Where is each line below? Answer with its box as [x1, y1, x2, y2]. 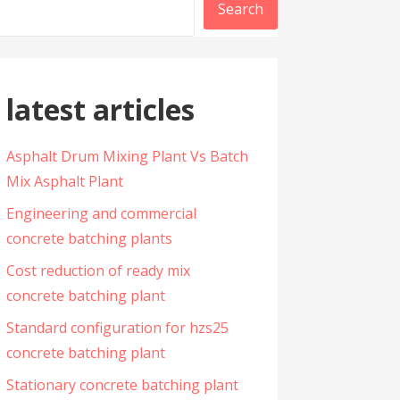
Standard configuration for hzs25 [5, 318, 229, 338]
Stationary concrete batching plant [5, 375, 238, 396]
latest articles [5, 89, 195, 129]
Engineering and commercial [5, 204, 196, 224]
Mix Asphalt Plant [5, 171, 123, 192]
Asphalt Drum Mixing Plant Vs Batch [5, 146, 248, 167]
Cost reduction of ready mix [5, 261, 190, 281]
